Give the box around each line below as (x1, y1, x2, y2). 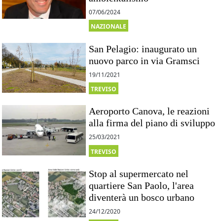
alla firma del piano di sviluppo (89, 117, 216, 129)
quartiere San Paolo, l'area (89, 180, 194, 191)
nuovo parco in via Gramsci (89, 55, 200, 66)
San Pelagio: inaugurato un (89, 43, 197, 54)
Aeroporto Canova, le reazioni (89, 106, 210, 117)
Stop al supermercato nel (89, 168, 189, 180)
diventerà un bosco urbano (89, 192, 195, 203)
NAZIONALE (91, 22, 127, 31)
